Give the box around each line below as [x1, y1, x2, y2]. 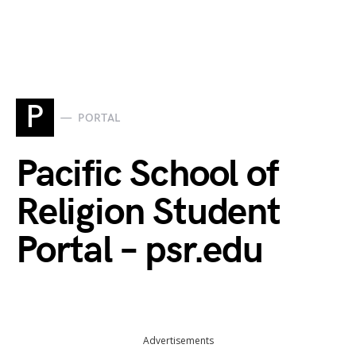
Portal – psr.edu [16, 228, 263, 273]
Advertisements [142, 334, 214, 347]
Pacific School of [16, 152, 278, 197]
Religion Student [16, 190, 281, 235]
